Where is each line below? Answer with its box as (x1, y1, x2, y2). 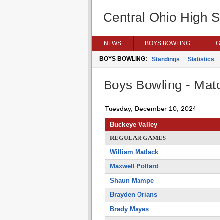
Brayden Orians (110, 191, 157, 198)
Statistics (187, 56, 214, 63)
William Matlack (110, 148, 158, 156)
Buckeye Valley (110, 121, 158, 128)
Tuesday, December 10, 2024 (104, 105, 196, 112)
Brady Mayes (110, 205, 149, 213)
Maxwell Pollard (110, 163, 159, 170)
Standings (151, 56, 180, 63)
